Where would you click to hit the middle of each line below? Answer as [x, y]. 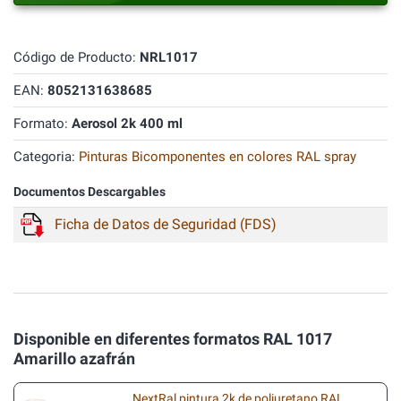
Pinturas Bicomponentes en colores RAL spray [218, 157]
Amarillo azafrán [74, 358]
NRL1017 [169, 57]
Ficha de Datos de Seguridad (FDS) [166, 224]
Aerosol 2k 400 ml [127, 124]
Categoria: [46, 157]
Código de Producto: [77, 57]
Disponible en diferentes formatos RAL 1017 [173, 339]
